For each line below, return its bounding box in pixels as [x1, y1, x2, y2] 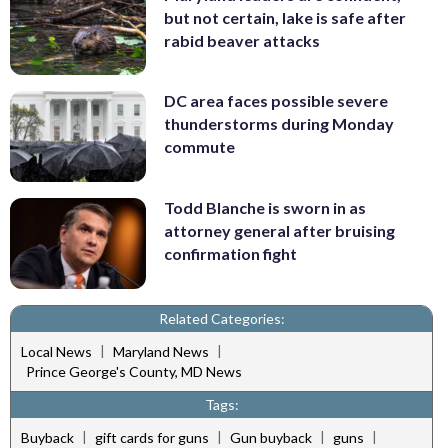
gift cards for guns [95, 428, 209, 446]
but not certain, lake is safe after [164, 7, 406, 27]
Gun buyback [230, 428, 312, 446]
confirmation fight [164, 243, 297, 263]
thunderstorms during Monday [164, 114, 394, 134]
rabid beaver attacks [164, 30, 320, 50]
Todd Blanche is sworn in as [164, 197, 366, 217]
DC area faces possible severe [164, 91, 388, 111]
